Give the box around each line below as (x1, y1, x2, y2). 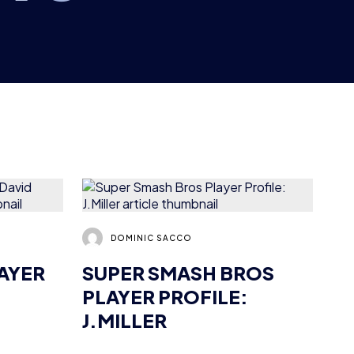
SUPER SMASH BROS (81, 198, 274, 222)
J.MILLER (81, 245, 167, 269)
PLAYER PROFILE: (81, 221, 248, 246)
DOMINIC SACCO (110, 169, 192, 179)
